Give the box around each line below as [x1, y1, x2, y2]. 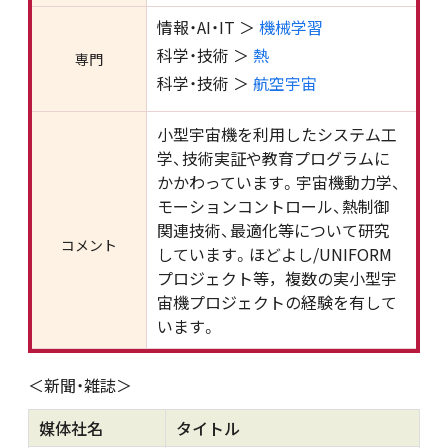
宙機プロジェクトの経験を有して [157, 290, 398, 314]
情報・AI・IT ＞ [157, 15, 260, 39]
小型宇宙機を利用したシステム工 [157, 122, 398, 146]
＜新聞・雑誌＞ [28, 373, 132, 397]
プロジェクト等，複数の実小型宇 [157, 266, 398, 290]
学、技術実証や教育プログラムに [157, 146, 391, 170]
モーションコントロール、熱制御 [157, 194, 391, 218]
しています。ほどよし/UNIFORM [157, 242, 393, 266]
